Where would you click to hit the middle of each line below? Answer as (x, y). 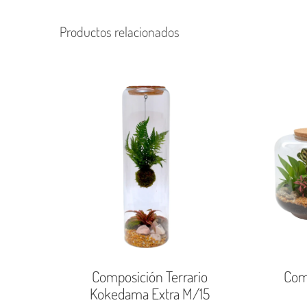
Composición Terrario (149, 276)
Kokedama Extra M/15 (149, 293)
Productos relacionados (120, 32)
